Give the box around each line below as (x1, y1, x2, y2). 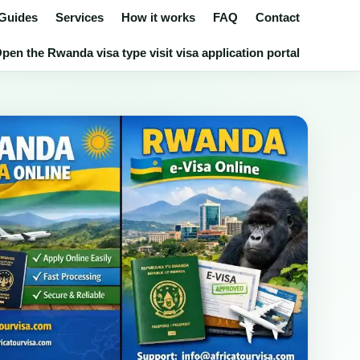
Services (55, 11, 104, 24)
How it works (121, 11, 195, 24)
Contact (256, 11, 300, 24)
